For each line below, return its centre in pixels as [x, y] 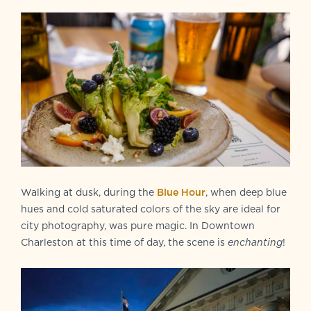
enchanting [255, 243]
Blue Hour [181, 193]
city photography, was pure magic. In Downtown [138, 226]
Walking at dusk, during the [89, 193]
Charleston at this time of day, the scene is [124, 243]
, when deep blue [246, 193]
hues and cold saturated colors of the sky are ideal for [151, 209]
